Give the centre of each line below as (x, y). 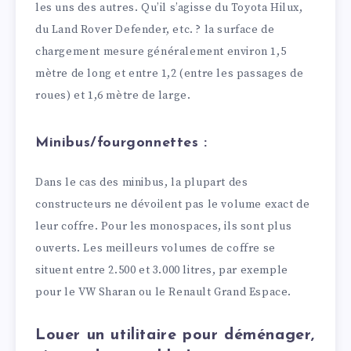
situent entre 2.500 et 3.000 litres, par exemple (162, 270)
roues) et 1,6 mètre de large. (113, 95)
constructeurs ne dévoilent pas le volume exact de (173, 204)
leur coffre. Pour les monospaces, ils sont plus (164, 226)
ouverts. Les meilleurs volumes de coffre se (156, 248)
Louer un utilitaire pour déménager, (175, 336)
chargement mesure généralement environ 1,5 (161, 51)
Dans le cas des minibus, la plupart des (142, 182)
